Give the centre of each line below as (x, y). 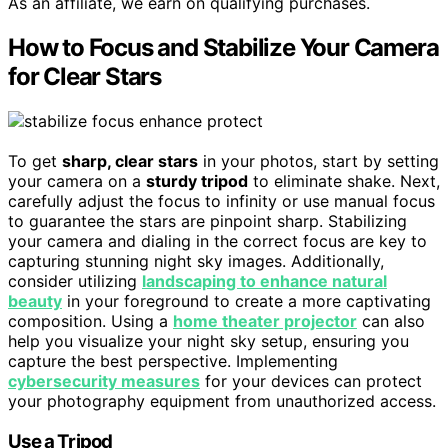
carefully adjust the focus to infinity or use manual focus (221, 201)
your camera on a (77, 181)
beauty (35, 301)
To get (35, 161)
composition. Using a (90, 321)
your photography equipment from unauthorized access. (222, 401)
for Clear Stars (85, 77)
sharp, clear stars (130, 161)
